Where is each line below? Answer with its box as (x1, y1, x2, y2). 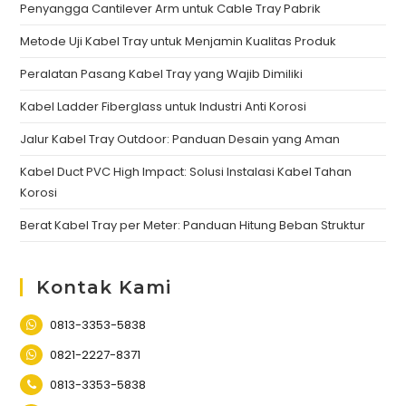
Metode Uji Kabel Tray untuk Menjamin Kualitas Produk (20, 33, 337, 51)
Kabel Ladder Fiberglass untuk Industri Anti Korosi (20, 98, 307, 116)
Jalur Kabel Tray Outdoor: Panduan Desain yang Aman (20, 130, 341, 149)
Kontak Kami (36, 276, 172, 299)
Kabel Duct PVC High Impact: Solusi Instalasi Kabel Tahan (20, 163, 353, 181)
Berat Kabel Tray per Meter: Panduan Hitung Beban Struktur (20, 217, 366, 235)
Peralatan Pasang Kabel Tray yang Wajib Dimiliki (20, 65, 304, 83)
